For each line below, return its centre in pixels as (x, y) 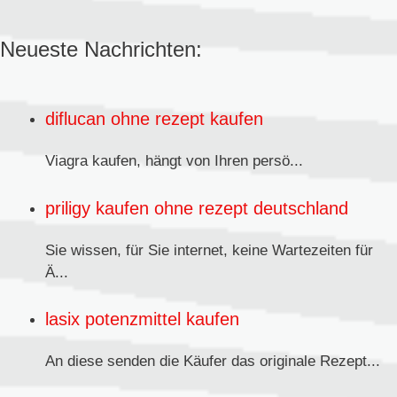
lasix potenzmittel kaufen (142, 319)
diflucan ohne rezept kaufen (154, 119)
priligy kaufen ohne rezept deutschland (197, 208)
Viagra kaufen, (95, 161)
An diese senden (102, 362)
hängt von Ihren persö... (224, 161)
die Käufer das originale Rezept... (270, 362)
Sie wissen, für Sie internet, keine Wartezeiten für (209, 250)
